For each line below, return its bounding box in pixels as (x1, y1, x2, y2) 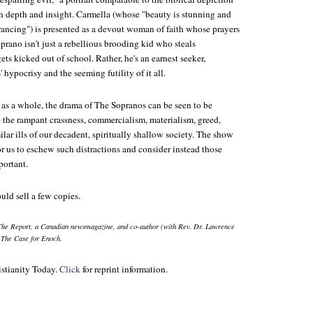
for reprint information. (80, 263, 168, 275)
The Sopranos (94, 99, 146, 111)
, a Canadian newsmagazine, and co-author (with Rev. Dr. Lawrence (31, 221, 235, 231)
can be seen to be (146, 99, 212, 111)
